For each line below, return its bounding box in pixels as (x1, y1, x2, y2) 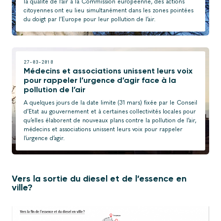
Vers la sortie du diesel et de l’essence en (12, 173, 186, 184)
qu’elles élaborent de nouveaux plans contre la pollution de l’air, (24, 116, 196, 124)
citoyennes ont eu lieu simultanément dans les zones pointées (24, 6, 193, 14)
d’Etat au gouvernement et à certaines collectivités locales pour (24, 108, 196, 115)
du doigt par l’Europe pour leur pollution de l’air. (24, 15, 155, 23)
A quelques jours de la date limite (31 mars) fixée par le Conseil (24, 99, 197, 106)
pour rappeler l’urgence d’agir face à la (24, 75, 176, 85)
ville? (12, 182, 33, 193)
